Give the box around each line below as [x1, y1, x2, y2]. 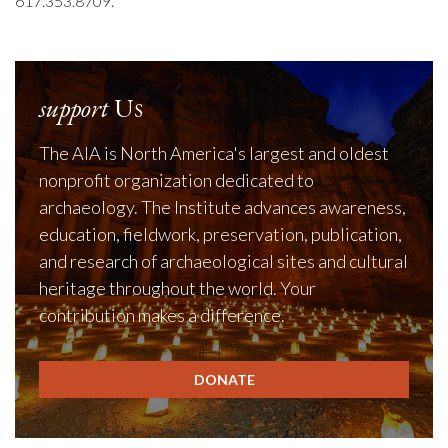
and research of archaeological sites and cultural [39, 249, 408, 272]
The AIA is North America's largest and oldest [39, 141, 389, 164]
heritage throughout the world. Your [39, 276, 316, 299]
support [39, 90, 109, 125]
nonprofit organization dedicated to [39, 168, 314, 191]
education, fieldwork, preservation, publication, [39, 222, 402, 245]
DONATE [193, 370, 255, 388]
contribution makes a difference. [39, 303, 285, 326]
